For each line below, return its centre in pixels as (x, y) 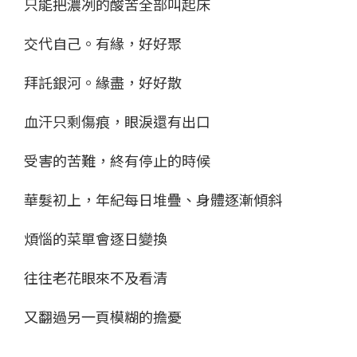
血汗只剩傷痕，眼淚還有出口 (117, 121)
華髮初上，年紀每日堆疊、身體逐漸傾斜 (153, 199)
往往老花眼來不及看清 (96, 277)
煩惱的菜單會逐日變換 (96, 238)
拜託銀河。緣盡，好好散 (103, 82)
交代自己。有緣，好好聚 (103, 43)
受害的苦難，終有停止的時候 (117, 160)
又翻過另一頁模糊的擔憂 (103, 316)
